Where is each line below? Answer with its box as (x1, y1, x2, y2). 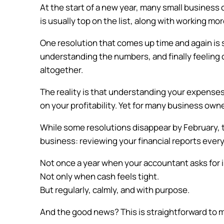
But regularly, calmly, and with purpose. (40, 184, 191, 196)
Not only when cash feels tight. (40, 170, 160, 182)
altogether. (40, 64, 84, 76)
